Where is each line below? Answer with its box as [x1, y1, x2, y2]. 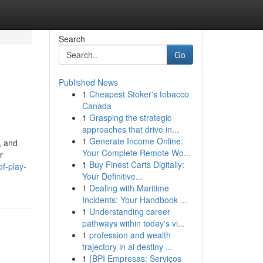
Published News [58, 76, 118, 88]
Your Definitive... [82, 170, 143, 182]
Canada [82, 100, 112, 112]
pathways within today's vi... [82, 217, 185, 229]
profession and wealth [89, 229, 171, 241]
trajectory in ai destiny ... [82, 241, 173, 252]
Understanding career [89, 205, 170, 217]
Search [58, 33, 85, 45]
